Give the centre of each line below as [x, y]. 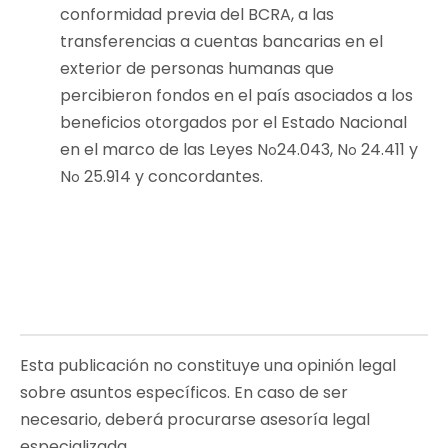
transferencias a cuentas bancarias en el [221, 42]
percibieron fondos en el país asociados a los [236, 96]
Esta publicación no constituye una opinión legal [208, 366]
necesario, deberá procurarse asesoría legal [195, 420]
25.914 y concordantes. [171, 177]
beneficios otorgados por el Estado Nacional [233, 123]
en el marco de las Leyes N [164, 150]
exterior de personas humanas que [197, 69]
